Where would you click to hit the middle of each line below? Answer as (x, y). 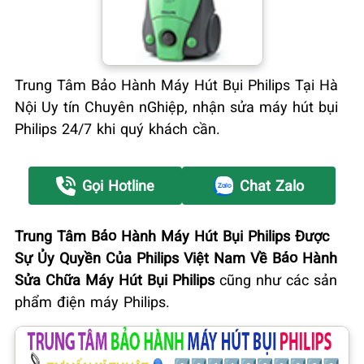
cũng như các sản (278, 279)
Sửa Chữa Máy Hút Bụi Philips (117, 279)
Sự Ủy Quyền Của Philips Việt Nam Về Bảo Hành (176, 257)
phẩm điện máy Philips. (92, 301)
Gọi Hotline (118, 186)
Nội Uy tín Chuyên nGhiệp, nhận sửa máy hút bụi (176, 106)
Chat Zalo (272, 186)
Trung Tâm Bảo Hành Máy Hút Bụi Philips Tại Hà (176, 84)
